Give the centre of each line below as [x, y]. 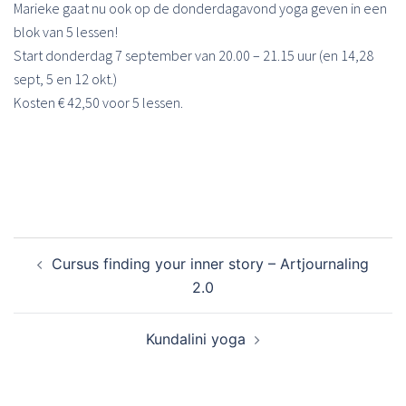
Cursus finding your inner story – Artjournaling [210, 264]
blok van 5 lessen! [66, 32]
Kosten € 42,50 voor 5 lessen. [98, 102]
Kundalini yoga [196, 339]
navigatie [53, 274]
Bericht [43, 249]
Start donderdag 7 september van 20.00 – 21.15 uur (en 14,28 [193, 55]
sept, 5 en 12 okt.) [65, 79]
